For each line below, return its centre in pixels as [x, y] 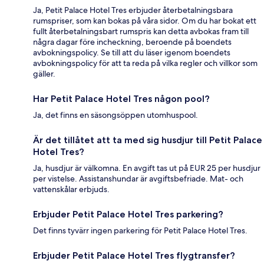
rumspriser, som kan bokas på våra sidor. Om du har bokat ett [145, 20]
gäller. [44, 73]
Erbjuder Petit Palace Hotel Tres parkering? [128, 214]
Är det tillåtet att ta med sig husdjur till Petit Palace [148, 140]
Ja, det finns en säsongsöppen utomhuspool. [115, 115]
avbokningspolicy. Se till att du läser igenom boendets [132, 52]
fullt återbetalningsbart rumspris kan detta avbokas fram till [141, 31]
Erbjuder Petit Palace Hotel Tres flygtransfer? [134, 255]
